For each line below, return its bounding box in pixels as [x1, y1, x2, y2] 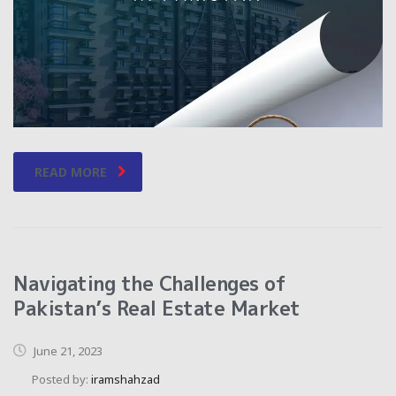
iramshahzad [91, 370, 160, 387]
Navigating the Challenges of [13, 269, 286, 297]
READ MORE [34, 163, 107, 180]
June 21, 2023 [31, 342, 103, 359]
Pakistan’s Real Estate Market [13, 293, 301, 322]
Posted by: [32, 370, 91, 387]
